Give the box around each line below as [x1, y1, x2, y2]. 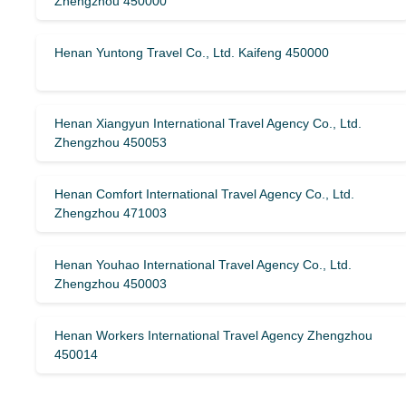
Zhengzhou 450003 [54, 276, 167, 291]
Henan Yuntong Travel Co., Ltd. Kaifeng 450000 [54, 45, 329, 60]
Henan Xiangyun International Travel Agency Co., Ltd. [54, 116, 362, 130]
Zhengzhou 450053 [54, 135, 167, 150]
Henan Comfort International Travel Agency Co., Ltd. [54, 187, 354, 201]
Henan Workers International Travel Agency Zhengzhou [54, 328, 372, 343]
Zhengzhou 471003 [54, 206, 167, 220]
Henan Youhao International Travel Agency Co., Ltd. [54, 257, 352, 272]
